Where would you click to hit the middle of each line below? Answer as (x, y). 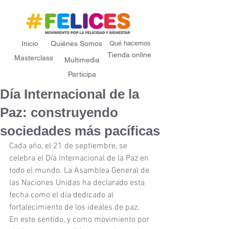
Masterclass (34, 58)
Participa (82, 74)
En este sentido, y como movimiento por (80, 220)
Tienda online (129, 55)
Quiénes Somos (76, 43)
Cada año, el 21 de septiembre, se (69, 146)
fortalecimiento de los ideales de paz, (75, 208)
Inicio (30, 43)
